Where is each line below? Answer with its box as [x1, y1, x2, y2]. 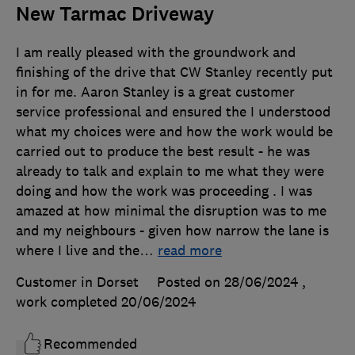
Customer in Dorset [16, 273, 139, 291]
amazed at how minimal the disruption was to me [16, 201, 326, 219]
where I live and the [16, 241, 139, 259]
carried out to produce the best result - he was [16, 142, 310, 160]
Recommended [44, 334, 137, 353]
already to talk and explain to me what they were [16, 162, 324, 180]
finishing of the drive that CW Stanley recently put [16, 63, 333, 81]
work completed [16, 292, 121, 311]
